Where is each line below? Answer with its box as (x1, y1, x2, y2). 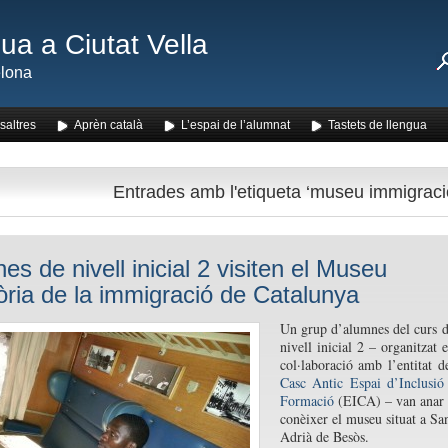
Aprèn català (73, 118, 143, 132)
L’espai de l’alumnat (180, 118, 290, 132)
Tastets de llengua (327, 118, 427, 132)
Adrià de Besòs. (279, 427, 369, 446)
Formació (279, 391, 334, 410)
